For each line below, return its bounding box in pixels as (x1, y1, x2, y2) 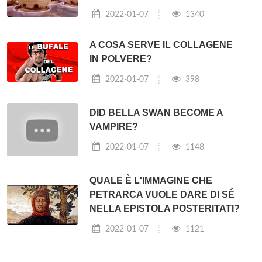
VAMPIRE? (89, 122, 139, 132)
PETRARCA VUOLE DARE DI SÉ (89, 189, 235, 200)
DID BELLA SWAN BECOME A (89, 108, 223, 118)
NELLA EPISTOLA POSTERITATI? (89, 204, 240, 214)
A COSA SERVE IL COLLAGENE (89, 40, 233, 50)
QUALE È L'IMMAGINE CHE (89, 175, 213, 186)
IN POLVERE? (89, 54, 153, 64)
